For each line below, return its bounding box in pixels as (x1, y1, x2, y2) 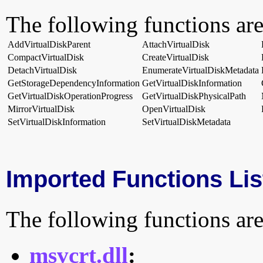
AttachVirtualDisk (142, 39, 210, 50)
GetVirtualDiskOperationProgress (8, 91, 133, 102)
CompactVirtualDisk (8, 52, 84, 63)
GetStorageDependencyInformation (8, 78, 140, 89)
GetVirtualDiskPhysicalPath (142, 91, 246, 102)
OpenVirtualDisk (142, 104, 205, 114)
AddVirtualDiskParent (8, 39, 90, 50)
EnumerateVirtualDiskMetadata (142, 65, 259, 76)
